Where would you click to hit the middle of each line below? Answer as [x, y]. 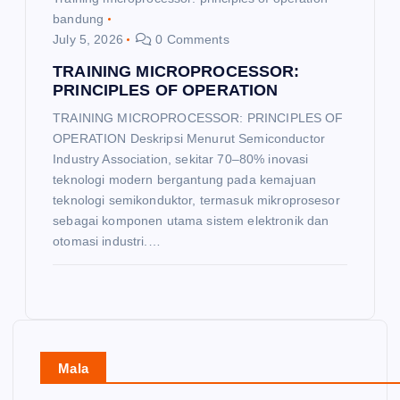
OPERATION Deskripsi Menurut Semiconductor [189, 139]
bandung [79, 19]
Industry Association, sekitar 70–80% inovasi [181, 159]
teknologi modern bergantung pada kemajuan [184, 180]
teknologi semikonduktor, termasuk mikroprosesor [196, 200]
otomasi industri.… [107, 242]
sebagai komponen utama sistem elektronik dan [191, 221]
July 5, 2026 [88, 40]
